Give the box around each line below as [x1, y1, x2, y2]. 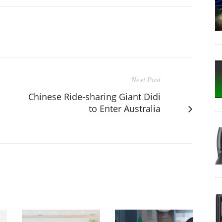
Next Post [131, 75, 161, 84]
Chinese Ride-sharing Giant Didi [28, 90, 161, 103]
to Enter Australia [89, 102, 161, 114]
